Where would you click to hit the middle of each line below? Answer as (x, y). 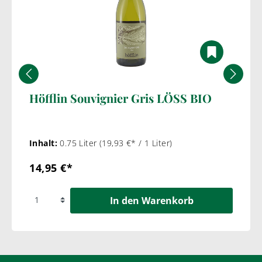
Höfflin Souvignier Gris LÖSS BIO (120, 98)
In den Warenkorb (151, 200)
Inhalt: (45, 143)
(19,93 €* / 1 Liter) (136, 143)
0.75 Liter (80, 143)
